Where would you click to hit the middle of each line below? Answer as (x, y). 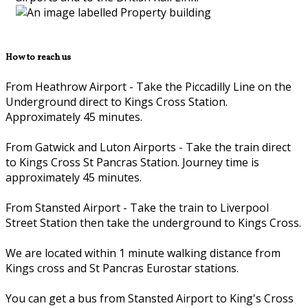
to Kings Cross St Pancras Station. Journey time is (132, 162)
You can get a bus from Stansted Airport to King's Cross (150, 298)
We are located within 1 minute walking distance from (143, 253)
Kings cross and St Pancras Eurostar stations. (122, 268)
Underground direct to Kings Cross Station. (117, 101)
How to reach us (38, 57)
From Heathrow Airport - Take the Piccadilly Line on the (148, 86)
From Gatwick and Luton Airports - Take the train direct (148, 147)
